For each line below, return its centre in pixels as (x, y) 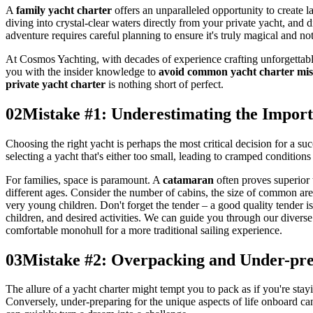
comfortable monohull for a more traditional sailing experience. (144, 230)
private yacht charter (56, 84)
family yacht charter (64, 10)
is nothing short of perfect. (165, 84)
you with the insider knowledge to (82, 71)
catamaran (188, 180)
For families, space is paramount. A (84, 180)
